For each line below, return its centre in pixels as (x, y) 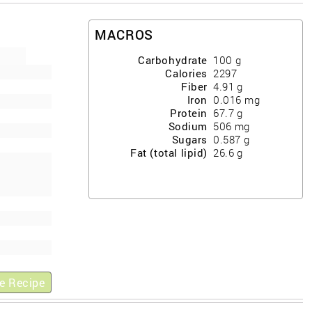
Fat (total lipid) (169, 153)
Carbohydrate (173, 61)
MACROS (124, 35)
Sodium (188, 127)
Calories (187, 74)
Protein (189, 114)
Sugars (190, 140)
